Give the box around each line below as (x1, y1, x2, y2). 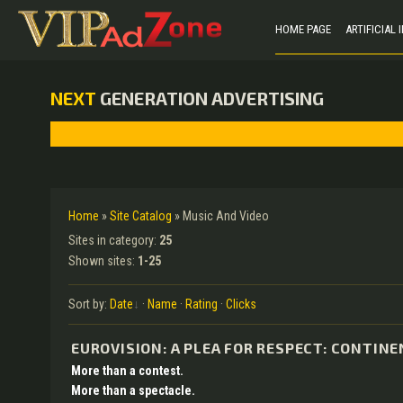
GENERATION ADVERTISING (96, 87, 324, 109)
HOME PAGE (274, 22, 331, 36)
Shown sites (68, 254, 132, 268)
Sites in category (68, 233, 154, 247)
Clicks (226, 297, 256, 311)
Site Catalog (110, 209, 172, 223)
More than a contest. (71, 363, 184, 378)
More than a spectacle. (71, 383, 195, 398)
